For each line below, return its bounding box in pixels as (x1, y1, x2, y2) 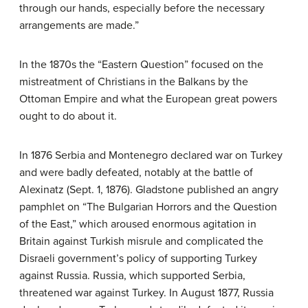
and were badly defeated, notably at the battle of (19, 166, 253, 180)
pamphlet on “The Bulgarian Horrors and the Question (19, 200, 277, 214)
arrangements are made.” (19, 19, 139, 33)
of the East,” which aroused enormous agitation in (19, 217, 256, 232)
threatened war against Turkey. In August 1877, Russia (19, 286, 274, 300)
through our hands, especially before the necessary (19, 1, 265, 16)
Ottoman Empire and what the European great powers (19, 92, 277, 107)
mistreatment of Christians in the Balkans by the (19, 75, 248, 89)
